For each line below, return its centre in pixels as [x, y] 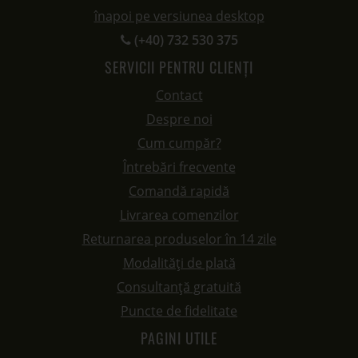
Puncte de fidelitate [179, 311]
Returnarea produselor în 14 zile [179, 239]
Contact [179, 95]
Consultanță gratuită [179, 287]
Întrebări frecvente [179, 167]
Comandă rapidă [179, 191]
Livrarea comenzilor [179, 215]
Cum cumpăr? [179, 143]
